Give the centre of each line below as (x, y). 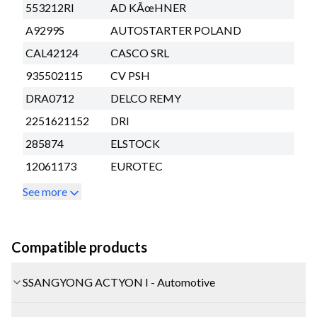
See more (45, 191)
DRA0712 (50, 98)
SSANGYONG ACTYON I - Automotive (119, 282)
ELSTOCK (135, 143)
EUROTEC (137, 166)
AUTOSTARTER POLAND (176, 30)
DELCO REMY (146, 98)
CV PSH (130, 75)
